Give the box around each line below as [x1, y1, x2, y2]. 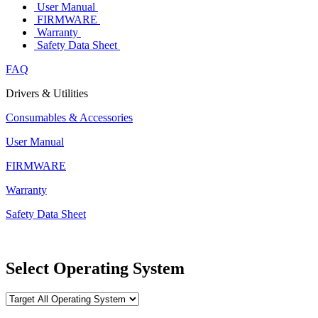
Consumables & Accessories [6, 111, 133, 124]
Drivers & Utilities [6, 87, 88, 99]
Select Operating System [6, 258, 185, 278]
